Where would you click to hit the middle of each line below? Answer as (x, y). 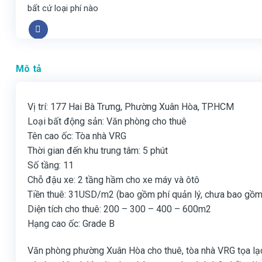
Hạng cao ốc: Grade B (71, 224)
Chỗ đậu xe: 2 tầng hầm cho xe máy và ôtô (113, 180)
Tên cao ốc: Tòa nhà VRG (77, 136)
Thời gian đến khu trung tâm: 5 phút (98, 151)
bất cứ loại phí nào (63, 8)
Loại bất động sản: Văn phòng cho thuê (107, 121)
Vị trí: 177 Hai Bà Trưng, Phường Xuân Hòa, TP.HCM (131, 107)
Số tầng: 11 (51, 165)
